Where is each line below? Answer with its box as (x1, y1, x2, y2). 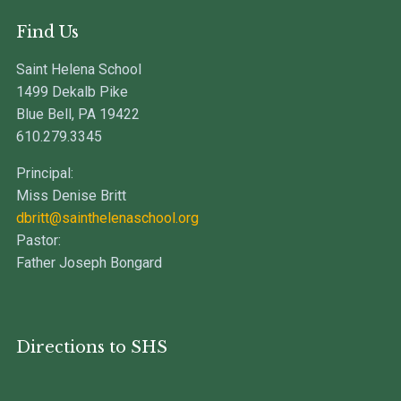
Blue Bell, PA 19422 (15, 105, 140, 123)
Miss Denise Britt (15, 186, 126, 204)
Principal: (15, 164, 73, 182)
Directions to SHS (15, 337, 167, 357)
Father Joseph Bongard (15, 253, 162, 271)
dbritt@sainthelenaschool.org (15, 209, 199, 226)
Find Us (15, 21, 79, 42)
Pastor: (15, 231, 61, 249)
